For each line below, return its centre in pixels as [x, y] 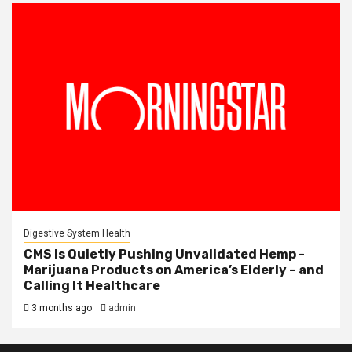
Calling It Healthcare [92, 286]
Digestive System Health [77, 233]
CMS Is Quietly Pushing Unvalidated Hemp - [164, 254]
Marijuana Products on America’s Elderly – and [174, 270]
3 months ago [60, 308]
